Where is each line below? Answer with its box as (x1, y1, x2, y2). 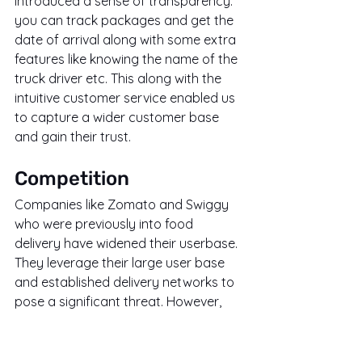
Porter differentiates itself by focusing (15, 313, 243, 330)
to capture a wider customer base (15, 109, 222, 126)
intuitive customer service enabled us (15, 90, 238, 107)
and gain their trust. (15, 128, 131, 145)
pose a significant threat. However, (15, 293, 225, 310)
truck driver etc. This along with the (15, 70, 225, 87)
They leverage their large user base (15, 255, 228, 271)
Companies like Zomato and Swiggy (15, 196, 232, 213)
